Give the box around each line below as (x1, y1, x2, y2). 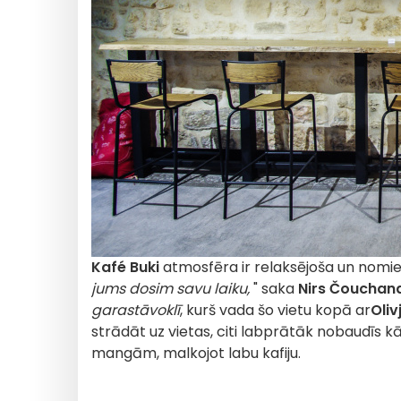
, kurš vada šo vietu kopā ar (180, 300, 371, 320)
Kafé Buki (91, 257, 159, 277)
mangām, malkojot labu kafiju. (91, 343, 301, 363)
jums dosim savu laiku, (91, 278, 250, 299)
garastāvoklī (91, 300, 180, 320)
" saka (250, 278, 298, 299)
